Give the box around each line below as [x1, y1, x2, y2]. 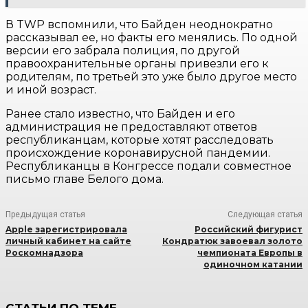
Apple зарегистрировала [5, 224, 127, 235]
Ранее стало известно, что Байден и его [5, 107, 235, 121]
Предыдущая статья [5, 210, 85, 220]
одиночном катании [203, 259, 302, 270]
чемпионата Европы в [197, 247, 302, 258]
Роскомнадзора [5, 247, 83, 258]
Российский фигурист [194, 224, 302, 235]
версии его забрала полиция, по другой [5, 44, 240, 58]
